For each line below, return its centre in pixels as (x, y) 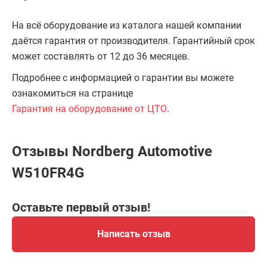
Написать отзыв (133, 234)
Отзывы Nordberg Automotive (112, 151)
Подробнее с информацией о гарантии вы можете (123, 78)
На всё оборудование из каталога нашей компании (127, 25)
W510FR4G (48, 173)
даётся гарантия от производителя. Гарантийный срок (133, 41)
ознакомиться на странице (72, 93)
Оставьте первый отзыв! (81, 207)
